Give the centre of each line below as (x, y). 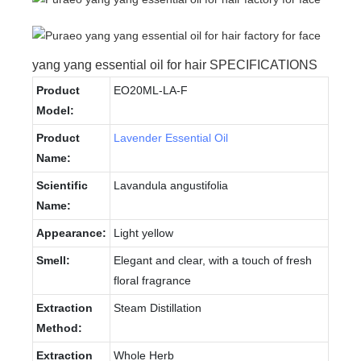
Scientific (62, 185)
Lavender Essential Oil (171, 137)
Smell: (53, 260)
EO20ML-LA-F (151, 90)
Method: (59, 328)
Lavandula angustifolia (171, 185)
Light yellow (143, 232)
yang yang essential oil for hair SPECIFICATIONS (175, 64)
